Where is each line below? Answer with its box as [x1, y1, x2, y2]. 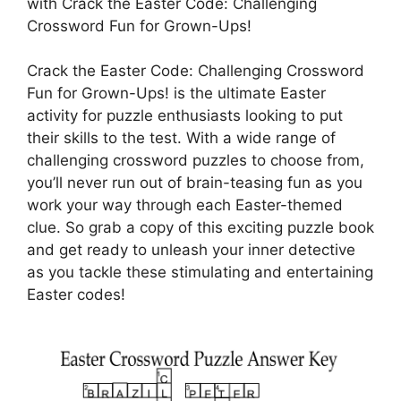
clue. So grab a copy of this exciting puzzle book [27, 218, 374, 237]
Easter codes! [27, 286, 125, 304]
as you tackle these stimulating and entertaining [27, 263, 373, 282]
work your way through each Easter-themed [27, 196, 343, 215]
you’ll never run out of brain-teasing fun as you [27, 174, 363, 192]
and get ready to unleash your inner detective [27, 241, 355, 260]
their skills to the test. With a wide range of [27, 129, 336, 148]
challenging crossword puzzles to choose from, [27, 151, 364, 170]
